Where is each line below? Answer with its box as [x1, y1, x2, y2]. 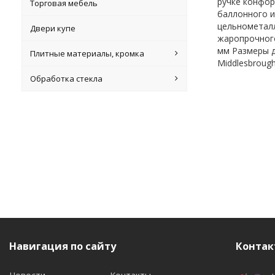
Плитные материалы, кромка [30, 48, 145, 59]
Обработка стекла [30, 73, 103, 84]
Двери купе [30, 23, 76, 34]
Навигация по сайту [9, 239, 116, 253]
